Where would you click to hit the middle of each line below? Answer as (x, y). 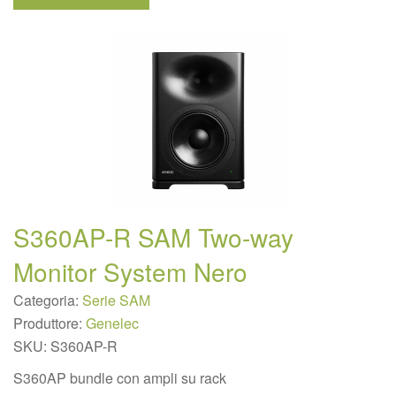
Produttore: (49, 323)
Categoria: (48, 300)
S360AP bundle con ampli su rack (120, 378)
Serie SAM (116, 300)
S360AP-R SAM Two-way (153, 237)
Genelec (112, 323)
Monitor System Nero (130, 271)
